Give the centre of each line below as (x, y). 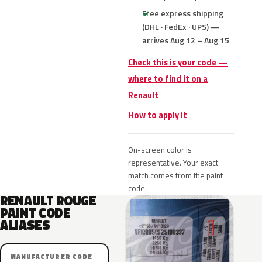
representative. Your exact (173, 163)
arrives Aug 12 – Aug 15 (186, 40)
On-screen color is (160, 150)
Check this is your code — (178, 63)
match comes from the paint (175, 175)
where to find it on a (168, 79)
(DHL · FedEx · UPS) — (181, 27)
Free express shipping (183, 13)
